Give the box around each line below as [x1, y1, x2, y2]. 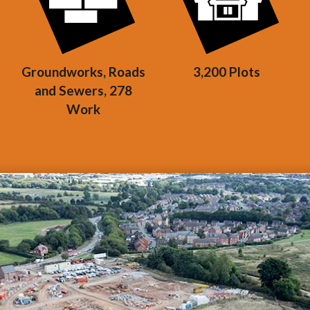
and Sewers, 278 [34, 82, 132, 98]
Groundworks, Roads [21, 63, 145, 80]
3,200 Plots [193, 63, 261, 80]
